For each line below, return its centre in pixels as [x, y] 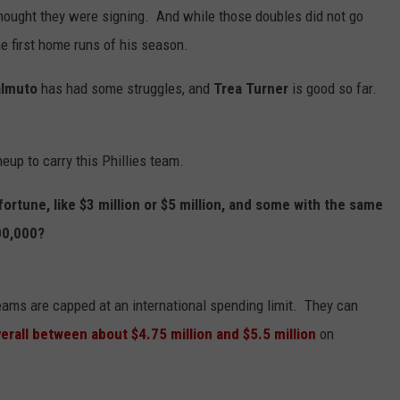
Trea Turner [253, 89]
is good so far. [336, 89]
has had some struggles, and [127, 89]
